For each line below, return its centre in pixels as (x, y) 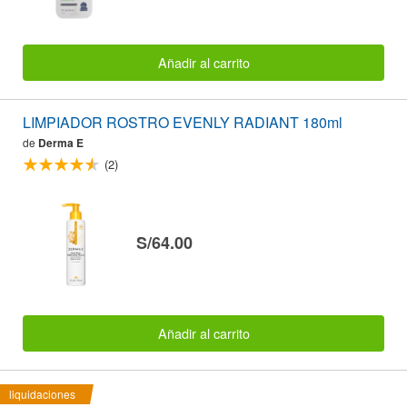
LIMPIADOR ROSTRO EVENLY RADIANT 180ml (183, 123)
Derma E (61, 143)
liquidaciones (42, 394)
